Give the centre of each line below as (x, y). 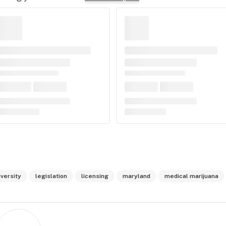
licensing (95, 176)
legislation (51, 176)
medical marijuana (191, 176)
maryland (136, 176)
